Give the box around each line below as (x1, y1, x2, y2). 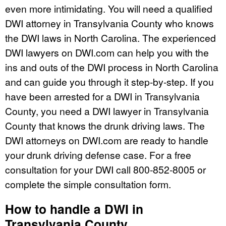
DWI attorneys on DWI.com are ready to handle (5, 133, 208, 147)
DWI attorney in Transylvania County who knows (5, 16, 214, 30)
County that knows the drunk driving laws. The (5, 119, 205, 133)
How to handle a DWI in (5, 200, 143, 218)
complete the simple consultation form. (5, 177, 171, 191)
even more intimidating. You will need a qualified (5, 2, 212, 16)
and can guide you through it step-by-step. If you (5, 75, 214, 89)
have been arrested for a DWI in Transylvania (5, 89, 200, 103)
